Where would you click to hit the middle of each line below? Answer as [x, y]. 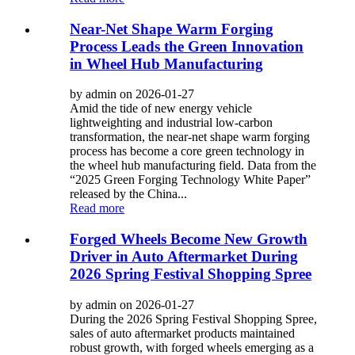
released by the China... [128, 194]
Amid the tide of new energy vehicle [161, 109]
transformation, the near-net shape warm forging [190, 137]
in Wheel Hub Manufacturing [166, 63]
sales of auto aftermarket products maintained [182, 333]
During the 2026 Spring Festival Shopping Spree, [193, 319]
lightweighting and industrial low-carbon [171, 123]
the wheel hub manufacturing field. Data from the [193, 166]
